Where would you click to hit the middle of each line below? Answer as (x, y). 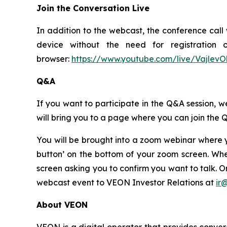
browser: (54, 59)
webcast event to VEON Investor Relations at (126, 182)
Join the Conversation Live (94, 8)
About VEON (62, 205)
